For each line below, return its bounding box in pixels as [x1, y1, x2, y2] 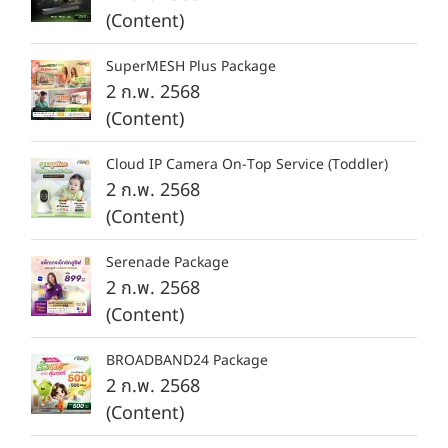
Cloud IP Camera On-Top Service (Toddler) [106, 154, 388, 175]
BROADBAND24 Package [106, 350, 268, 371]
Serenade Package [106, 252, 229, 273]
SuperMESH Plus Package [106, 56, 276, 77]
